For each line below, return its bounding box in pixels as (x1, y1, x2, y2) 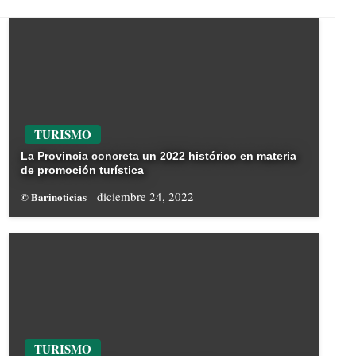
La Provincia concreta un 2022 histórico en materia (20, 149, 296, 163)
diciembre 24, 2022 (96, 188, 194, 205)
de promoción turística (20, 164, 144, 177)
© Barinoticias (20, 189, 89, 205)
